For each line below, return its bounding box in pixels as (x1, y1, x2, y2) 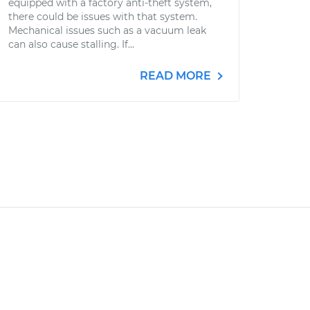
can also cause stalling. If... (8, 38, 134, 51)
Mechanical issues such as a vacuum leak (8, 24, 206, 37)
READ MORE (140, 69, 214, 82)
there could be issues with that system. (8, 10, 197, 23)
